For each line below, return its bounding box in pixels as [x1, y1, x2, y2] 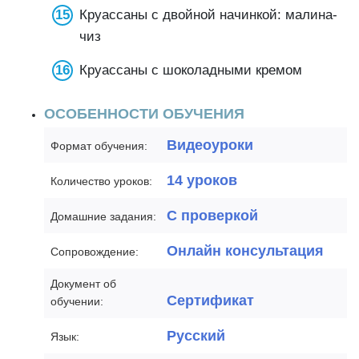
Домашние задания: [50, 210, 156, 223]
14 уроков [167, 172, 237, 188]
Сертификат [167, 292, 254, 309]
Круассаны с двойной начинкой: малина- [79, 7, 337, 22]
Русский [167, 328, 225, 344]
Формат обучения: [50, 139, 147, 152]
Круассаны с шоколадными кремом [79, 63, 302, 78]
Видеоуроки [167, 137, 253, 153]
